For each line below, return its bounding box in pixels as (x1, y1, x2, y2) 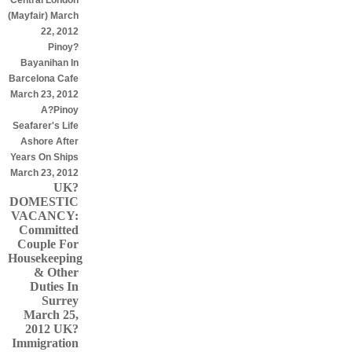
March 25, (24, 308, 79, 321)
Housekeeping (8, 251, 82, 265)
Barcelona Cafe (9, 73, 79, 84)
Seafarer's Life (13, 120, 79, 131)
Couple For (17, 237, 79, 251)
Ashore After (20, 136, 79, 147)
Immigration (12, 336, 79, 350)
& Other (34, 266, 79, 279)
